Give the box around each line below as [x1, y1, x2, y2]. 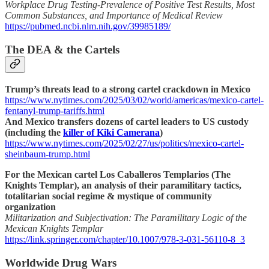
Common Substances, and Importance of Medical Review [5, 10, 223, 21]
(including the [5, 127, 63, 138]
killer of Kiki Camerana [63, 127, 160, 138]
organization [5, 201, 56, 212]
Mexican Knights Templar [5, 223, 103, 234]
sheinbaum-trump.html [5, 148, 90, 159]
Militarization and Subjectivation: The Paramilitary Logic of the [5, 212, 247, 223]
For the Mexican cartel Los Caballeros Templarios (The [5, 169, 231, 180]
